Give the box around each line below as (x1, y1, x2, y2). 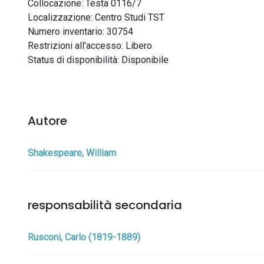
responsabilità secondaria (28, 197, 182, 213)
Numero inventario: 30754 (28, 26, 133, 37)
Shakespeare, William (28, 147, 116, 159)
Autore (28, 113, 67, 129)
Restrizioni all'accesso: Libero (28, 40, 152, 51)
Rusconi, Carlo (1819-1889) (28, 232, 140, 243)
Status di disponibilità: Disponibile (28, 54, 169, 65)
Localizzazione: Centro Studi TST (28, 12, 164, 23)
